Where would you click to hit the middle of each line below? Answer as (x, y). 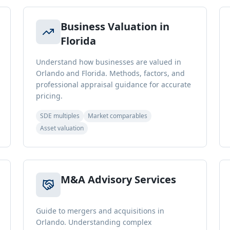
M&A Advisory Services (119, 179)
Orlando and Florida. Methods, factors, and (111, 73)
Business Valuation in (115, 26)
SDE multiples (60, 116)
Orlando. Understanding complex (94, 222)
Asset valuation (62, 128)
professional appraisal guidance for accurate (114, 84)
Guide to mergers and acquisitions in (100, 211)
